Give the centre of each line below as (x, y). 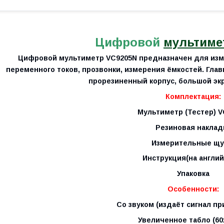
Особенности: (193, 189)
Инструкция (164, 158)
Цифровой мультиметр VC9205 (75, 58)
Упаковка (193, 174)
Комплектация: (193, 97)
